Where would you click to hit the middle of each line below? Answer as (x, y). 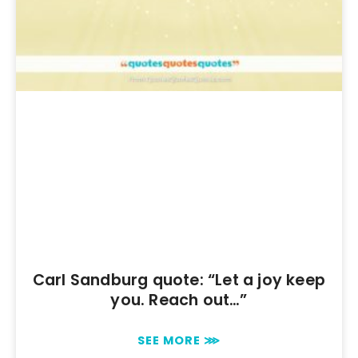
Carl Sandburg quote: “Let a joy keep (179, 280)
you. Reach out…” (179, 300)
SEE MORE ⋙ (179, 341)
